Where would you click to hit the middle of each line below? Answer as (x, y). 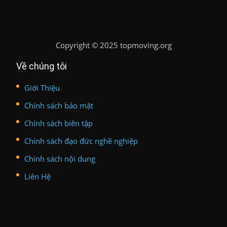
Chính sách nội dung (60, 158)
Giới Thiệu (42, 87)
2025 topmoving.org (136, 45)
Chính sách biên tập (59, 123)
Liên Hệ (37, 176)
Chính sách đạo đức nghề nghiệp (81, 141)
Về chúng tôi (42, 66)
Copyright (72, 45)
